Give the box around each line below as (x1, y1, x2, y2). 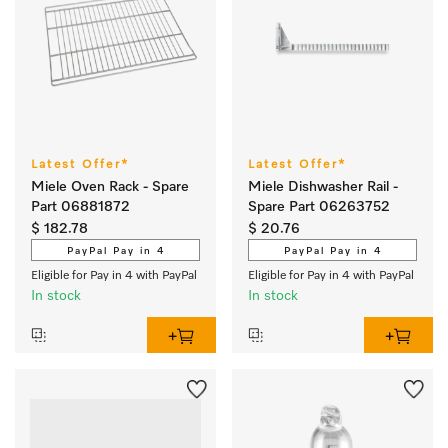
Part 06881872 (31, 200, 130, 214)
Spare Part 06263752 (248, 200, 390, 214)
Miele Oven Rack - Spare (31, 180, 189, 194)
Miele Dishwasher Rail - (248, 180, 398, 194)
